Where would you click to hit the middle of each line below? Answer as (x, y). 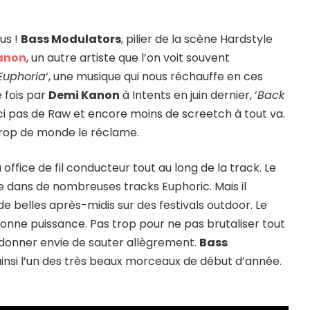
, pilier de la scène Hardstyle (197, 39)
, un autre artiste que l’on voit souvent (128, 58)
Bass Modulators (71, 39)
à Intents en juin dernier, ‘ (189, 95)
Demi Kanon (84, 95)
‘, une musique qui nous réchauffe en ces (155, 77)
